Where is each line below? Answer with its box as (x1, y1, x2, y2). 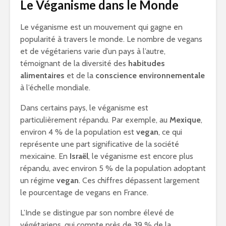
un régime (20, 176, 56, 185)
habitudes (128, 59, 165, 68)
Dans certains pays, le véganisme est (20, 103, 148, 112)
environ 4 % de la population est (20, 127, 136, 137)
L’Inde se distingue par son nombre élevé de (20, 208, 174, 217)
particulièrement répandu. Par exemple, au (20, 115, 169, 125)
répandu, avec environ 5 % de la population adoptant (20, 163, 206, 173)
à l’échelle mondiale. (20, 83, 90, 92)
